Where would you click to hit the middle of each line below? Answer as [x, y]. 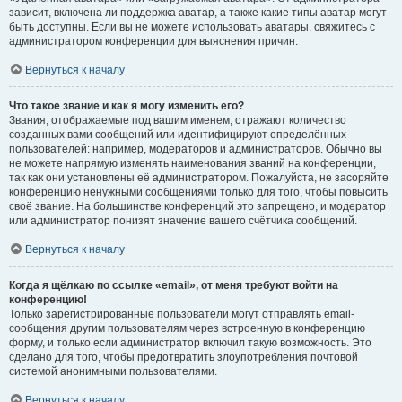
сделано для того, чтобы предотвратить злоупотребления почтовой [184, 357]
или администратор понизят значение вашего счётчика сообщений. [183, 221]
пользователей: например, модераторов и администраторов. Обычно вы [196, 149]
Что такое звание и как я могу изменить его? [127, 106]
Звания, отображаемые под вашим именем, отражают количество [178, 120]
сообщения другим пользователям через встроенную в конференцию [187, 328]
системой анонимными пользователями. [113, 371]
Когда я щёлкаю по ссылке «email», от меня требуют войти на [174, 285]
